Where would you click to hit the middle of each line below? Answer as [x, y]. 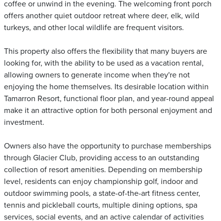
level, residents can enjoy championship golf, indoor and [101, 182]
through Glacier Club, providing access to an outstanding [102, 158]
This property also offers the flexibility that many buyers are [106, 52]
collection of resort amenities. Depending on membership [103, 170]
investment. [24, 123]
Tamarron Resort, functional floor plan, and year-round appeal [109, 99]
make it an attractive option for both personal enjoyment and [108, 111]
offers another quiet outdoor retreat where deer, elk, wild [102, 16]
